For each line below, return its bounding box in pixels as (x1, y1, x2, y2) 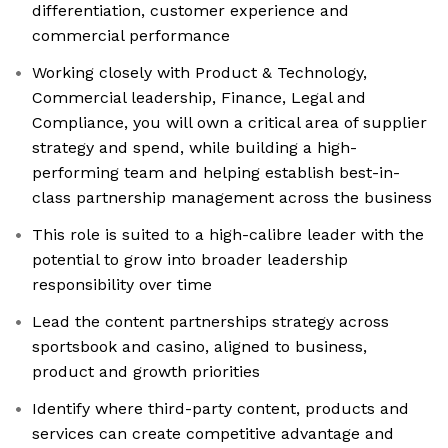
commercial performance (32, 26, 230, 46)
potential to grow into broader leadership (32, 250, 348, 270)
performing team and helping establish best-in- (32, 163, 400, 183)
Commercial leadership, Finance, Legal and (32, 88, 366, 108)
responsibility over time (32, 275, 212, 295)
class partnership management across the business (32, 188, 432, 208)
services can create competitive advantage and (32, 424, 394, 444)
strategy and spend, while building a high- (32, 138, 357, 158)
